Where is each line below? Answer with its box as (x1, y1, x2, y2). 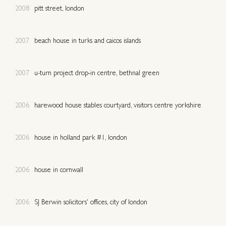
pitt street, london (34, 6, 84, 12)
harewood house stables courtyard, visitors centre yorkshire (34, 102, 201, 109)
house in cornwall (34, 167, 83, 174)
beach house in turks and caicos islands (34, 38, 141, 44)
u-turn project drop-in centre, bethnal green (34, 70, 159, 77)
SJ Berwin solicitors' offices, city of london (34, 199, 147, 206)
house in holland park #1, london (34, 135, 127, 141)
